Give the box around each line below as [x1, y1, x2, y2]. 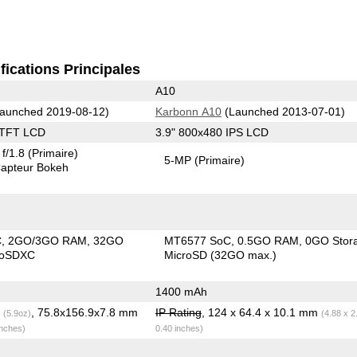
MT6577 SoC [164, 233, 232, 247]
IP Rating [155, 305, 202, 319]
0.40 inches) [155, 323, 203, 333]
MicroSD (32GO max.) [164, 248, 277, 261]
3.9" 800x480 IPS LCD [155, 125, 269, 139]
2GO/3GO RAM [8, 233, 88, 247]
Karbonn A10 [155, 104, 222, 118]
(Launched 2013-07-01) [221, 104, 345, 118]
